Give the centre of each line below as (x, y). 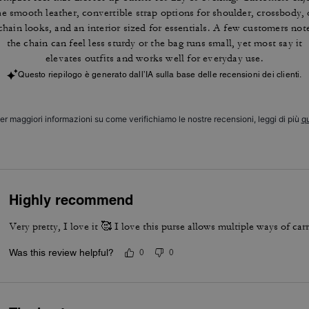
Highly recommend (71, 200)
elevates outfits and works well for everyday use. (154, 58)
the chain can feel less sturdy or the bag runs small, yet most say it (154, 43)
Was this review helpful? (62, 252)
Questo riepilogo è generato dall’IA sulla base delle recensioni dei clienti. (160, 74)
